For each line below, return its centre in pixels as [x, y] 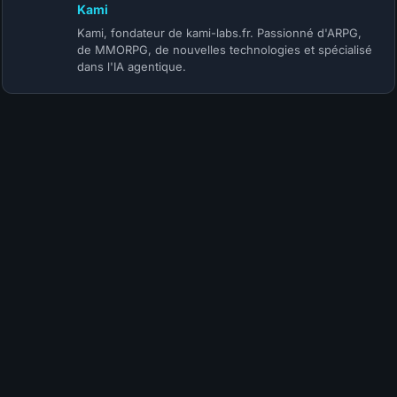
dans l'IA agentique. [132, 67]
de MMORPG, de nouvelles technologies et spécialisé [225, 50]
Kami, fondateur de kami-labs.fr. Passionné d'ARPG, [219, 33]
